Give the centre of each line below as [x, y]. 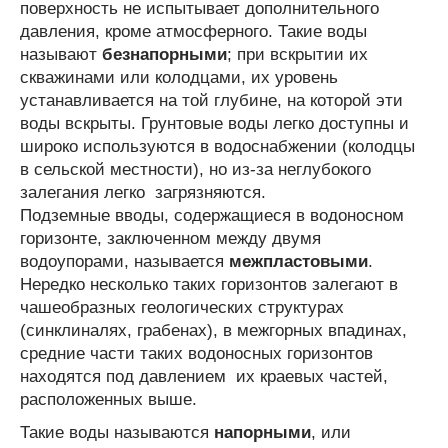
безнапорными [164, 54]
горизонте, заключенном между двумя [170, 238]
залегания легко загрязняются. [143, 192]
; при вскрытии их [297, 54]
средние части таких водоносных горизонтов [199, 353]
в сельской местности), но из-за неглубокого [195, 169]
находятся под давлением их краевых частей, [204, 376]
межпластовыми [298, 261]
